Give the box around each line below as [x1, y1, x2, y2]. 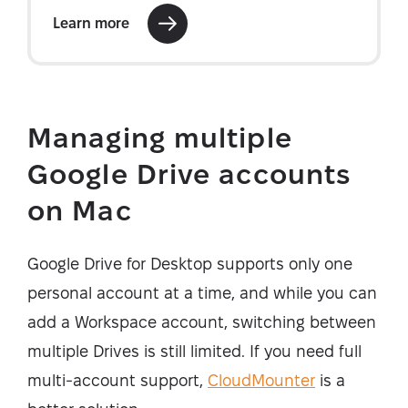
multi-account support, [27, 371, 208, 389]
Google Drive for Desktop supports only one [27, 254, 352, 272]
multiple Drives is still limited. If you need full [27, 342, 362, 360]
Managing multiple [27, 122, 292, 153]
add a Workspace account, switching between [27, 312, 376, 331]
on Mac [27, 195, 132, 226]
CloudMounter [208, 371, 315, 389]
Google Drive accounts [27, 158, 352, 189]
